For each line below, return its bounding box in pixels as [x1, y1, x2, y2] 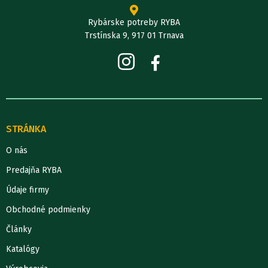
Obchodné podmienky [6, 204, 90, 215]
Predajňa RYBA [6, 165, 62, 175]
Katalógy [6, 243, 39, 254]
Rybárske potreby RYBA [88, 17, 180, 28]
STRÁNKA [6, 123, 46, 135]
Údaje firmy [6, 184, 49, 195]
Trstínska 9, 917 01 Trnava [84, 30, 184, 41]
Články [6, 224, 32, 234]
